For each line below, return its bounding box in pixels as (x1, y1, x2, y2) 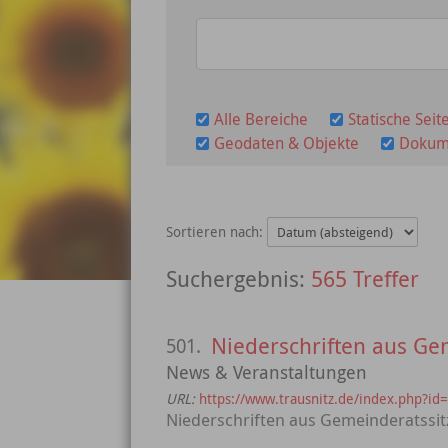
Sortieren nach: (166, 222, 267, 241)
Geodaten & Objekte (214, 132, 359, 154)
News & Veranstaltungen (166, 360, 367, 384)
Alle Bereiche (214, 108, 308, 130)
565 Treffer (311, 264, 419, 293)
